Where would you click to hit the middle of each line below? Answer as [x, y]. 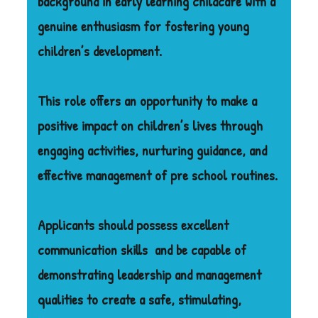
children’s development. [100, 50]
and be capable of [201, 249]
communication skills [93, 249]
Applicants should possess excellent [133, 224]
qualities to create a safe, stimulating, [140, 299]
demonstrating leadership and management [150, 274]
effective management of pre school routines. [158, 175]
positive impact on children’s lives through [150, 125]
